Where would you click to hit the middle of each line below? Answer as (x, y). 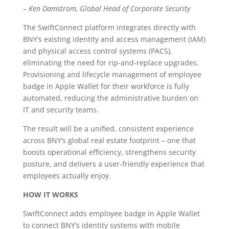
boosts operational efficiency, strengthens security (109, 152)
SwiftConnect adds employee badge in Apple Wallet (111, 213)
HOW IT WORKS (50, 194)
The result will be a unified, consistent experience (108, 129)
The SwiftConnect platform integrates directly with (109, 27)
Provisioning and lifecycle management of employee (112, 74)
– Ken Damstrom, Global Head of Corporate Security (106, 8)
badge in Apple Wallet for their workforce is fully (106, 86)
